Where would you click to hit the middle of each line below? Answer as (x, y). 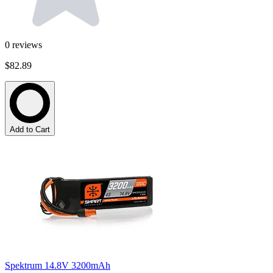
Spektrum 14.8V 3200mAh (58, 266)
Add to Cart (30, 130)
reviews (27, 45)
